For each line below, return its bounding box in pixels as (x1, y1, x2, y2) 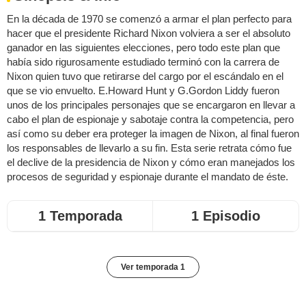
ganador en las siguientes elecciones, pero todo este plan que (7, 41, 280, 53)
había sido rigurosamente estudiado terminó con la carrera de (7, 55, 279, 68)
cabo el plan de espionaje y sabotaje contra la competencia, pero (7, 113, 294, 125)
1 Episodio (191, 208, 260, 223)
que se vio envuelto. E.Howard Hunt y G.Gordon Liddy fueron (7, 84, 279, 96)
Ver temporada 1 (121, 262, 185, 272)
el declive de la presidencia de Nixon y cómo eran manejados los (7, 156, 295, 168)
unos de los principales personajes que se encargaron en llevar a (7, 98, 295, 111)
